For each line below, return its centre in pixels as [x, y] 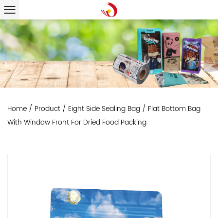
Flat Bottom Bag [174, 109]
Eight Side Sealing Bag [104, 109]
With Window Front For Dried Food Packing [77, 122]
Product [47, 109]
